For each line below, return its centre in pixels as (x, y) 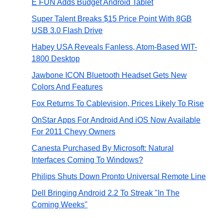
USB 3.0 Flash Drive (67, 30)
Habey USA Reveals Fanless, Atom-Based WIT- (114, 47)
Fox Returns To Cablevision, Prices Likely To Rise (118, 103)
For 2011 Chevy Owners (73, 132)
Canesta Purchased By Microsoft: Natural (103, 148)
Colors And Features (67, 87)
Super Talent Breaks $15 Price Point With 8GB (112, 19)
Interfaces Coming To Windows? (87, 160)
